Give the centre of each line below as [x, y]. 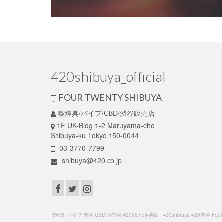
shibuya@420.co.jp [91, 160]
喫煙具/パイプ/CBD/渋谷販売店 [106, 113]
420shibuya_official [108, 77]
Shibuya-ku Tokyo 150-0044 [95, 136]
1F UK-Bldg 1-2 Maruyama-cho [106, 126]
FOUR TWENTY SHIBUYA [110, 97]
